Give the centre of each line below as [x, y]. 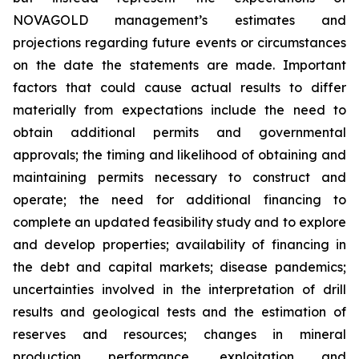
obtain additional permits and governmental [179, 132]
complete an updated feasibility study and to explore [179, 222]
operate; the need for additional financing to [179, 200]
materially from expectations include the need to [179, 110]
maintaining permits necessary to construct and [179, 177]
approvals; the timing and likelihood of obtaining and [179, 155]
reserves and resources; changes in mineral [179, 334]
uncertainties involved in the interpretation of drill [179, 289]
